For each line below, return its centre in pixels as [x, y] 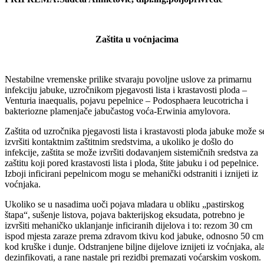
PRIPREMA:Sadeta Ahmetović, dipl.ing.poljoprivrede [114, 31]
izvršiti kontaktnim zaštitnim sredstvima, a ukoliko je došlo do [119, 173]
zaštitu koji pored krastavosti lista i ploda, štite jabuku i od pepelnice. [132, 194]
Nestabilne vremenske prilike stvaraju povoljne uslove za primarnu [128, 111]
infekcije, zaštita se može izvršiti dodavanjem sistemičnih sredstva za [131, 184]
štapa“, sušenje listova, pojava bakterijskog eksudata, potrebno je [125, 246]
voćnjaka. [23, 216]
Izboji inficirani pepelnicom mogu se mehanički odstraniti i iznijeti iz [131, 205]
